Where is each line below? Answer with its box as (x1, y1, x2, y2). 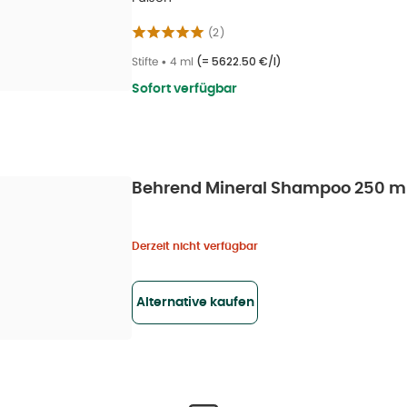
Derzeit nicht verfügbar (132, 241, 258, 252)
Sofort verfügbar (132, 83, 237, 95)
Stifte (132, 54, 158, 69)
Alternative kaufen (135, 296, 254, 309)
